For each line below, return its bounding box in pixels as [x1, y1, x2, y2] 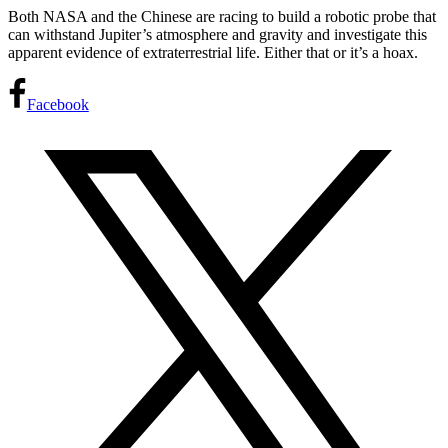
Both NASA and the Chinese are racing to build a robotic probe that [8, 8, 436, 26]
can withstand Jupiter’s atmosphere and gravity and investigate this [8, 26, 427, 44]
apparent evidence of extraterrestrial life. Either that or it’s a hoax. [8, 44, 418, 62]
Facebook [26, 96, 89, 114]
